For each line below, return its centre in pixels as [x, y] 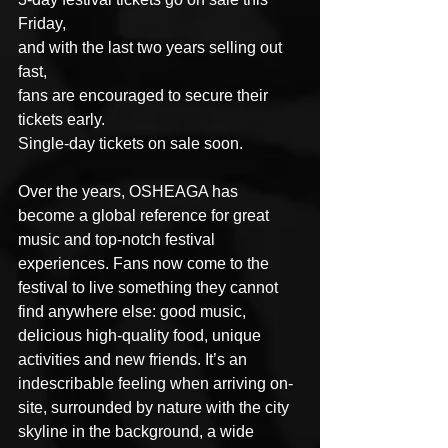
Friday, [42, 23]
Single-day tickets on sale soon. [132, 143]
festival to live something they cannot [150, 287]
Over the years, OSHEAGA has [130, 191]
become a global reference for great [145, 215]
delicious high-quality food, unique [141, 335]
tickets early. [61, 119]
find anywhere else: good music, [134, 311]
